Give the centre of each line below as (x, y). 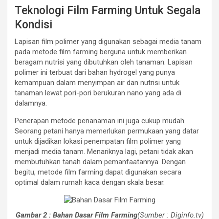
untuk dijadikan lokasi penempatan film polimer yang (98, 142)
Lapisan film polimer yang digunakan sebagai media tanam (108, 42)
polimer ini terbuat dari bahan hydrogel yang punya (95, 73)
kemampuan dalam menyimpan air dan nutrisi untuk (97, 83)
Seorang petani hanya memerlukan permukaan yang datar (107, 131)
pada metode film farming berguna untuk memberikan (101, 52)
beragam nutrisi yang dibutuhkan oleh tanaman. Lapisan (104, 62)
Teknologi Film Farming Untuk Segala (108, 11)
